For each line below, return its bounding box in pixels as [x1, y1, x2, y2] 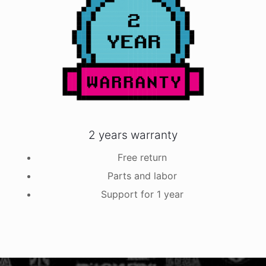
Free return [117, 151, 167, 163]
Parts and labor [107, 170, 177, 182]
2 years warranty [88, 128, 178, 142]
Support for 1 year [100, 188, 183, 200]
